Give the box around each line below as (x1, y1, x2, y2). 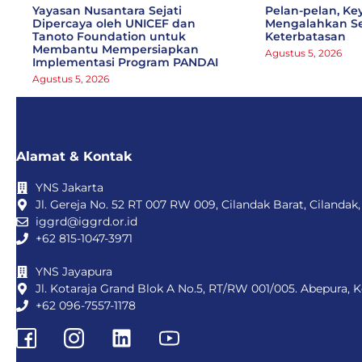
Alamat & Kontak (16, 148, 132, 164)
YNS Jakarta (35, 179, 103, 195)
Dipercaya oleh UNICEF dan (32, 15, 196, 31)
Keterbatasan (264, 28, 346, 44)
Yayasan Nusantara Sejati (32, 2, 182, 18)
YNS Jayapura (35, 263, 112, 279)
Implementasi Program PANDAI (32, 54, 218, 69)
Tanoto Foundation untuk (32, 28, 186, 44)
